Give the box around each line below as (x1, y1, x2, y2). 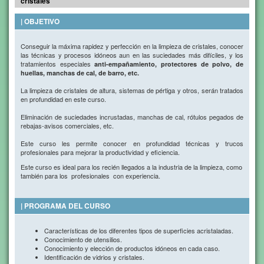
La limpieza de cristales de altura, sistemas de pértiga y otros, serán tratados (21, 85, 243, 95)
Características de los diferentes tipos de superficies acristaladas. (44, 226, 233, 235)
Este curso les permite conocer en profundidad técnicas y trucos (21, 138, 243, 148)
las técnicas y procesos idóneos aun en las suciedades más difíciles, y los (21, 50, 243, 60)
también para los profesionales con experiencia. (21, 171, 160, 180)
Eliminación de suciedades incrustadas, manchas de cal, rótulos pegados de (21, 112, 243, 121)
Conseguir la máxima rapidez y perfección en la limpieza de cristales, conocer (21, 41, 243, 51)
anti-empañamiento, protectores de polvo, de (94, 60, 244, 68)
